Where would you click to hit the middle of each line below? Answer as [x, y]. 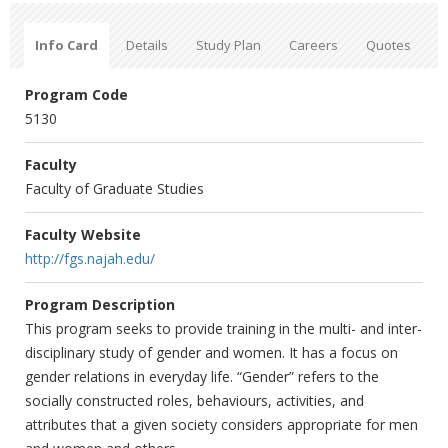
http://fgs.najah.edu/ [90, 258]
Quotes [388, 45]
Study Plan [228, 45]
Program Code [76, 94]
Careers [313, 45]
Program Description [100, 304]
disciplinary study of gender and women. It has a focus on [211, 352]
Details [147, 45]
